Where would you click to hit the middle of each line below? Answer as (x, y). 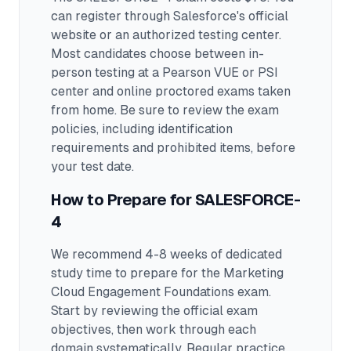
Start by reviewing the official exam (154, 311)
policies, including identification (142, 129)
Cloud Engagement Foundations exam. (161, 292)
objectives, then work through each (154, 329)
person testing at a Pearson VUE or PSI (165, 72)
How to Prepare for (123, 200)
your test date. (92, 166)
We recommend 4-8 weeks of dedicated (166, 254)
